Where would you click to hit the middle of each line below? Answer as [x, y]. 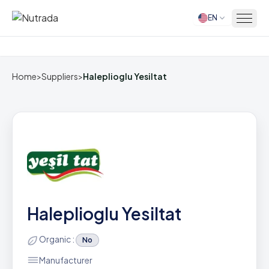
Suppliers [60, 76]
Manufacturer [66, 260]
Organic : [57, 239]
